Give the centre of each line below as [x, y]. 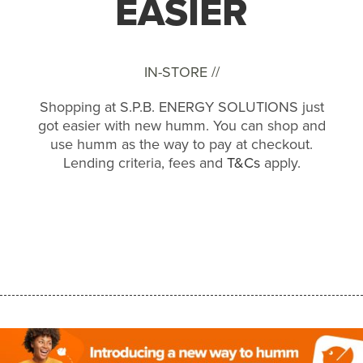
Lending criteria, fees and [145, 163]
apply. [280, 163]
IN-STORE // [181, 72]
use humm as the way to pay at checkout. [181, 144]
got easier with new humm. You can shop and [181, 126]
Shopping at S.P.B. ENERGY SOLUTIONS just [181, 107]
